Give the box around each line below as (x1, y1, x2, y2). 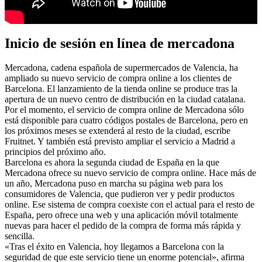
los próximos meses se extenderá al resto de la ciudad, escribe (5, 126, 230, 136)
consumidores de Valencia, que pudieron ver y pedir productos (5, 189, 235, 199)
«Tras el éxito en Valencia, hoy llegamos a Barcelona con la (5, 242, 224, 252)
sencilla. (5, 231, 35, 242)
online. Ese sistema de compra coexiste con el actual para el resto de (5, 199, 254, 210)
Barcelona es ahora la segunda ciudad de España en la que (5, 157, 219, 168)
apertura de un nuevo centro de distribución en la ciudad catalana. (5, 94, 246, 105)
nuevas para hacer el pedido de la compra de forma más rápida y (5, 220, 241, 231)
